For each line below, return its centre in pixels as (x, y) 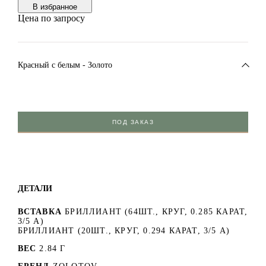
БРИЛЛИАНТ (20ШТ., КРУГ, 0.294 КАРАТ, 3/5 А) (124, 231)
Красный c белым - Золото (65, 65)
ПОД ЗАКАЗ (133, 122)
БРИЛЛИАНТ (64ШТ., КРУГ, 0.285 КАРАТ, (156, 212)
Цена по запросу (51, 18)
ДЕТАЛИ (35, 189)
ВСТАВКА (39, 212)
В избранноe (55, 7)
